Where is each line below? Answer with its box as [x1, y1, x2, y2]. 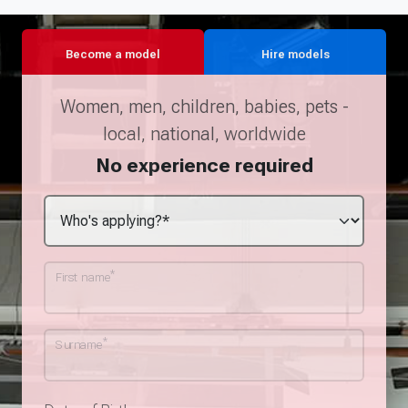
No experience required [95, 153, 313, 177]
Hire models [260, 47, 330, 61]
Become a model [66, 47, 160, 61]
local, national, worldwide [102, 122, 306, 145]
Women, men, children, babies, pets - [59, 95, 349, 117]
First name [56, 270, 111, 285]
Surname [56, 337, 103, 352]
